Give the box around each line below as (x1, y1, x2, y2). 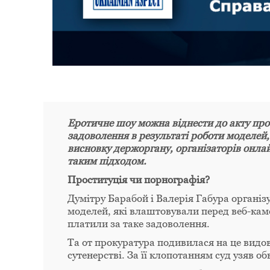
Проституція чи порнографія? (67, 173, 210, 186)
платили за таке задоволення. (67, 217, 210, 230)
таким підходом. (67, 154, 146, 167)
